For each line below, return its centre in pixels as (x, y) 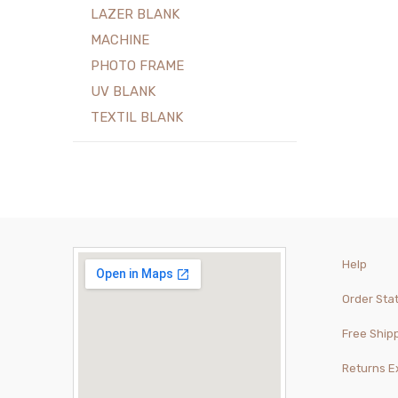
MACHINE (120, 40)
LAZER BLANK (135, 15)
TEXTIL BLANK (137, 118)
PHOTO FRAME (138, 66)
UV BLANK (123, 92)
